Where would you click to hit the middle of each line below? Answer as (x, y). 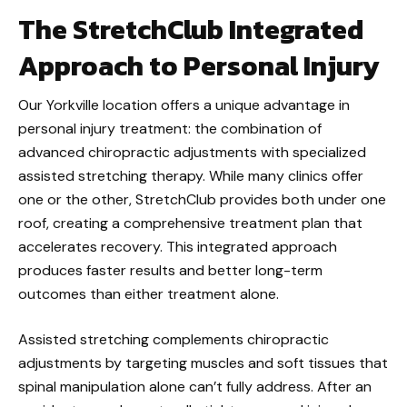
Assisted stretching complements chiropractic (174, 339)
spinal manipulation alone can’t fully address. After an (195, 387)
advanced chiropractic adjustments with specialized (192, 152)
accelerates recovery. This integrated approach (178, 247)
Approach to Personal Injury (199, 66)
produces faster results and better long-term (170, 270)
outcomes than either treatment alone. (149, 294)
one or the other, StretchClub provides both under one (202, 199)
